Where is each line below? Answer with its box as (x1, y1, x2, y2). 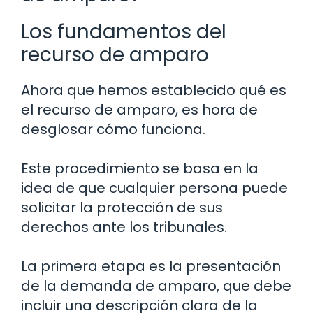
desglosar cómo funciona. (21, 119, 205, 140)
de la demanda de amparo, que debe (21, 276, 291, 296)
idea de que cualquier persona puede (21, 178, 288, 198)
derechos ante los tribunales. (21, 217, 227, 238)
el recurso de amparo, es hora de (21, 100, 258, 120)
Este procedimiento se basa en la (21, 159, 259, 179)
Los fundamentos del (21, 18, 226, 46)
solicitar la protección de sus (21, 198, 223, 218)
